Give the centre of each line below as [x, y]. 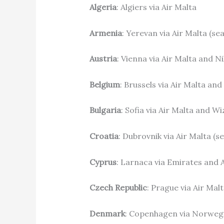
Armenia [105, 33]
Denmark [107, 213]
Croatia [104, 136]
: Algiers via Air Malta [156, 7]
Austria [103, 59]
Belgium [104, 84]
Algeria [103, 7]
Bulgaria [105, 110]
